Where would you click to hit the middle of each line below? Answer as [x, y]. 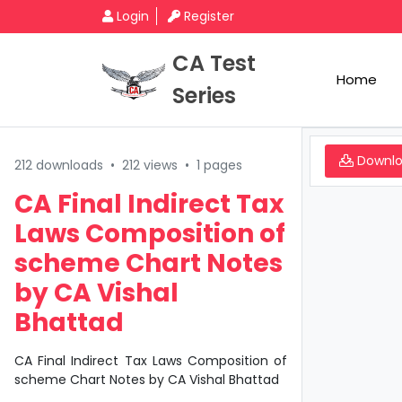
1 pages [219, 165]
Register [209, 16]
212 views [150, 165]
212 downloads [59, 165]
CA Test [214, 63]
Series [204, 96]
